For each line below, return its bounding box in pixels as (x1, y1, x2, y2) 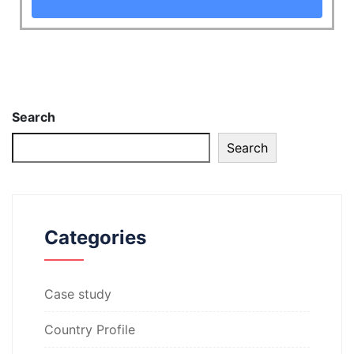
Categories (44, 226, 146, 250)
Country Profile (44, 322, 135, 338)
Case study (44, 286, 111, 303)
